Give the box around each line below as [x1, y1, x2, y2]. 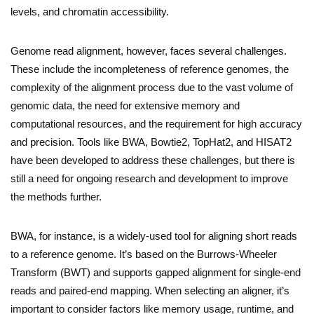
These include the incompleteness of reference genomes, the [11, 62, 289, 75]
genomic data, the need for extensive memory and [11, 99, 240, 111]
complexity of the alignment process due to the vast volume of [11, 81, 293, 93]
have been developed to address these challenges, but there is [11, 153, 295, 166]
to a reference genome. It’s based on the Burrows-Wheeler [11, 247, 277, 260]
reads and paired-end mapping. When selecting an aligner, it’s [11, 284, 289, 296]
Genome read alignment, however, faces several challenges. [11, 44, 287, 57]
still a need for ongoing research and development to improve [11, 172, 288, 184]
